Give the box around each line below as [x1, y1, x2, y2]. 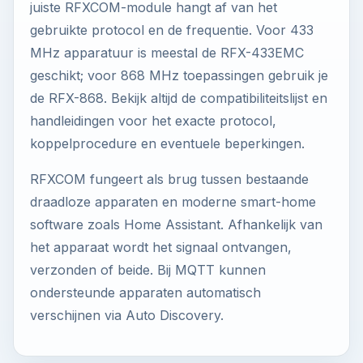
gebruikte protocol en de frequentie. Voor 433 [30, 22, 314, 38]
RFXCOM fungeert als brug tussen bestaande [30, 171, 309, 187]
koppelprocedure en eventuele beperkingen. [30, 135, 305, 152]
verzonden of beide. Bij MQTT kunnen [30, 262, 266, 278]
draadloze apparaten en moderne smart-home [30, 194, 316, 210]
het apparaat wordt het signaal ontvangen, [30, 239, 292, 255]
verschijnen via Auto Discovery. [30, 307, 224, 323]
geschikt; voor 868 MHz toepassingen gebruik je [30, 67, 328, 83]
